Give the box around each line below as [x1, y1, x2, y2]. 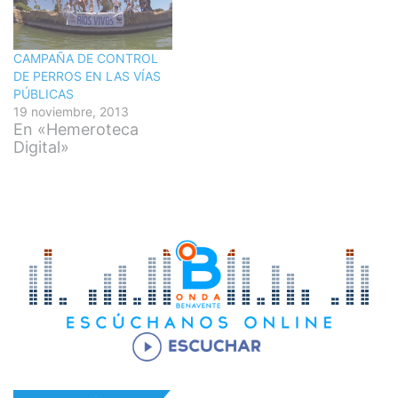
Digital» [13, 137, 69, 156]
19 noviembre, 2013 [13, 103, 129, 119]
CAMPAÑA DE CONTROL [13, 50, 158, 66]
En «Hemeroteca [13, 119, 139, 139]
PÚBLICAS [13, 85, 74, 101]
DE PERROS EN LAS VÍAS [13, 68, 161, 84]
